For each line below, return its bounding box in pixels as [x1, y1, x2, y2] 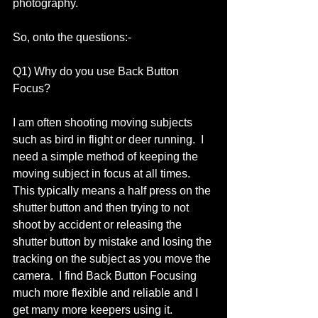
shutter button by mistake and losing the [13, 236, 214, 248]
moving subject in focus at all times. [13, 168, 196, 180]
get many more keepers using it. [13, 304, 178, 316]
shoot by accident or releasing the [13, 219, 185, 231]
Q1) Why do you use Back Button [13, 65, 182, 77]
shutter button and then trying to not [13, 202, 192, 214]
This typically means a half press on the [13, 185, 214, 197]
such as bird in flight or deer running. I [13, 133, 207, 146]
